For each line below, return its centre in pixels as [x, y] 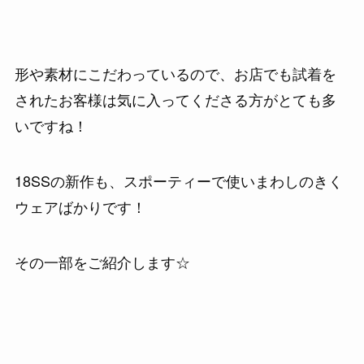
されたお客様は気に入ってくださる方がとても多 [175, 100]
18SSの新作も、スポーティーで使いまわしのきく [178, 180]
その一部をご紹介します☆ [102, 261]
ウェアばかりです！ [80, 206]
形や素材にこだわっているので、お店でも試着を [175, 74]
